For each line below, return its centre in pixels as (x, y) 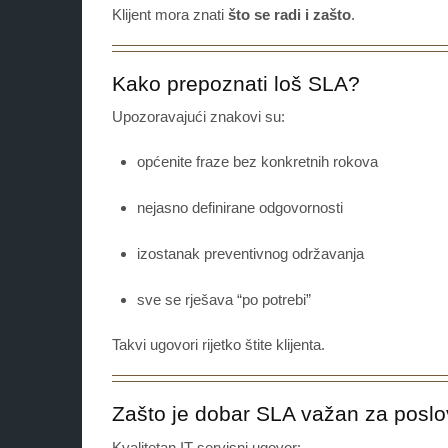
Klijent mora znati (170, 15)
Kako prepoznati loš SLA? (236, 84)
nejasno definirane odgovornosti (240, 208)
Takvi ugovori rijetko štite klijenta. (218, 345)
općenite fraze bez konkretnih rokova (257, 162)
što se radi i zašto (289, 15)
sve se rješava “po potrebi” (224, 300)
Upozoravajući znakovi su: (198, 117)
